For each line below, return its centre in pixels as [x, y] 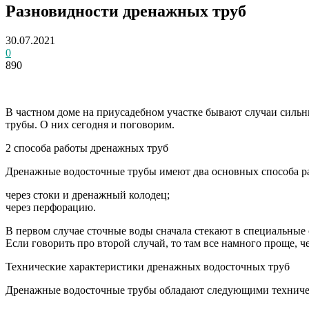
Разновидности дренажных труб [126, 11]
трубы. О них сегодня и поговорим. [90, 124]
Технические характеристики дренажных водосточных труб [148, 266]
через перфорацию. [51, 207]
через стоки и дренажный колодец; [88, 195]
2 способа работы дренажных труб [87, 148]
